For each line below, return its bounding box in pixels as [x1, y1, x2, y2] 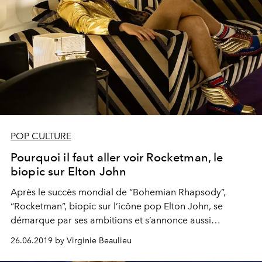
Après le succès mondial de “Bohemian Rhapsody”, [11, 186, 226, 198]
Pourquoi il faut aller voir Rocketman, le [11, 150, 223, 164]
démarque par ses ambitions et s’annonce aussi [11, 214, 211, 226]
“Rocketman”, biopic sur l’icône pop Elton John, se [11, 200, 223, 212]
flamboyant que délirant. [11, 228, 115, 240]
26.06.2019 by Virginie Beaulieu [11, 235, 132, 246]
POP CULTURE [11, 130, 71, 142]
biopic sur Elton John [11, 164, 127, 178]
